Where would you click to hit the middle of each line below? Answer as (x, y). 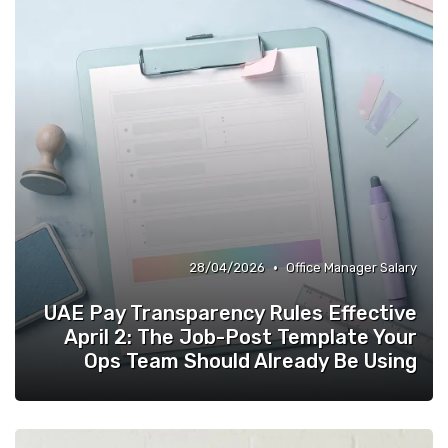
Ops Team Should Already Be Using (250, 361)
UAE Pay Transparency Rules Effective (230, 313)
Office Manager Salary (351, 267)
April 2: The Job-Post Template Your (240, 337)
